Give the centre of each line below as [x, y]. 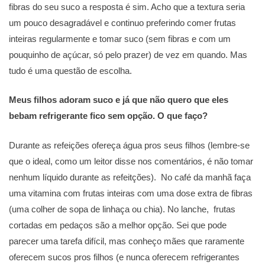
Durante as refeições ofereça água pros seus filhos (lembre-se [129, 145]
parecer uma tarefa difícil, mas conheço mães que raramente [127, 241]
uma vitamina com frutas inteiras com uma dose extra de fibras [131, 193]
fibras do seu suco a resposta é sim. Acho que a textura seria [127, 7]
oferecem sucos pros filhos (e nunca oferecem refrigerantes [124, 257]
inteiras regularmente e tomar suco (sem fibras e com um [120, 38]
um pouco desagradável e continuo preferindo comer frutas [122, 22]
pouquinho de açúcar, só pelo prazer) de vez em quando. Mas [128, 54]
